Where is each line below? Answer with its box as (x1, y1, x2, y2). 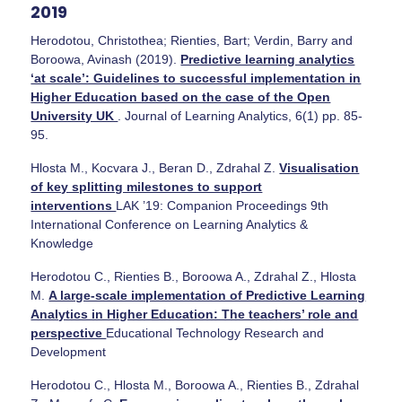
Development (31, 344, 107, 359)
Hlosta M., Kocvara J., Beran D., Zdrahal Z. (31, 160, 280, 175)
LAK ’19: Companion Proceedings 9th (116, 197, 329, 213)
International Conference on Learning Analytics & (31, 216, 309, 232)
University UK (31, 108, 118, 123)
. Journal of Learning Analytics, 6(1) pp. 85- (118, 108, 363, 123)
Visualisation (279, 160, 360, 175)
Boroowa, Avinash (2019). (31, 51, 181, 66)
